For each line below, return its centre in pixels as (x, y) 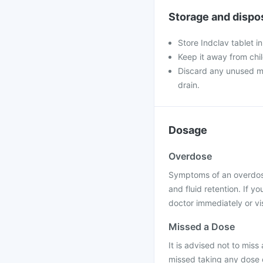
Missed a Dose (202, 227)
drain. (189, 85)
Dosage (188, 130)
